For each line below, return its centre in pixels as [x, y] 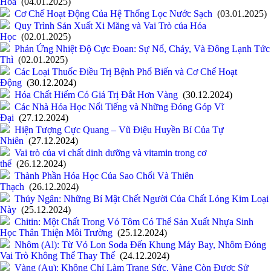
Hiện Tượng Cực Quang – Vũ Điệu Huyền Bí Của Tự [119, 130]
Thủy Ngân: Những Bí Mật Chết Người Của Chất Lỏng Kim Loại [142, 199]
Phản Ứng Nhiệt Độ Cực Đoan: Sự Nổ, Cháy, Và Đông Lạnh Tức [142, 49]
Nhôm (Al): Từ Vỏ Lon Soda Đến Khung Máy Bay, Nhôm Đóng [140, 245]
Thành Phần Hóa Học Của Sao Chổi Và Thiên [104, 176]
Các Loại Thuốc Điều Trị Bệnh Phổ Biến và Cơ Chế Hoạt [126, 72]
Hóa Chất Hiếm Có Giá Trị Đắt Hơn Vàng [96, 95]
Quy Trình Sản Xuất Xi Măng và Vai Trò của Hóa [110, 26]
